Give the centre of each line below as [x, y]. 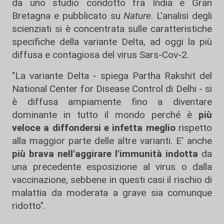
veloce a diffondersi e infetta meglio [94, 128]
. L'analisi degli [182, 16]
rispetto [194, 128]
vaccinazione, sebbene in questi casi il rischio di [112, 180]
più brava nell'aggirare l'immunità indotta [105, 154]
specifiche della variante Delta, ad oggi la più [112, 42]
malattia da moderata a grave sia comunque [112, 193]
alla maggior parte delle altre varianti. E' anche [112, 141]
